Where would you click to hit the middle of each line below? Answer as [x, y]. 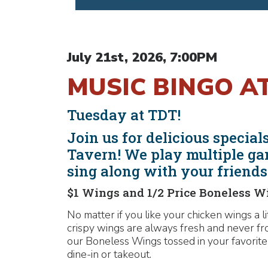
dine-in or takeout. [109, 254]
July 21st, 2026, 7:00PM [142, 57]
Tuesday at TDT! [124, 115]
